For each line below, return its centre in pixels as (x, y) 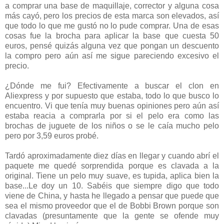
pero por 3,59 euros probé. (53, 135)
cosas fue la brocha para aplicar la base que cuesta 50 (112, 35)
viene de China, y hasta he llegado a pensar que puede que (112, 195)
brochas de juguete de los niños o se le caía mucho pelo (112, 125)
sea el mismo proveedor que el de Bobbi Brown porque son (112, 205)
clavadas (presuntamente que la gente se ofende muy (112, 215)
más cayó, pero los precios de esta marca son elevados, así (112, 15)
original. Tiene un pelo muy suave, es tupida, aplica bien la (112, 175)
